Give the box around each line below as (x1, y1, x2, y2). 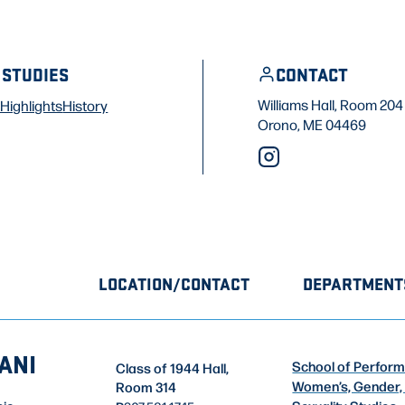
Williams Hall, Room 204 (258, 95, 403, 115)
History (62, 96, 108, 116)
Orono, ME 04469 (258, 115, 366, 135)
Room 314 (116, 377, 177, 396)
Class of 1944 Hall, (116, 358, 230, 377)
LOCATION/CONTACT (99, 272, 250, 296)
